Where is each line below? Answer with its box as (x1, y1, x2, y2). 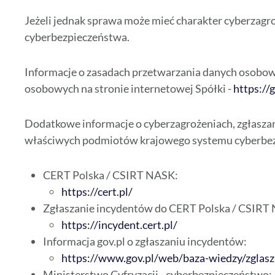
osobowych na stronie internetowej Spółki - (25, 82, 233, 96)
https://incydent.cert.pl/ (61, 218, 177, 232)
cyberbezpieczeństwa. (25, 30, 130, 44)
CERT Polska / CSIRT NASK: (43, 168, 178, 182)
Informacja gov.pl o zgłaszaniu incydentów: (43, 234, 247, 249)
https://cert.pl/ (61, 185, 133, 199)
